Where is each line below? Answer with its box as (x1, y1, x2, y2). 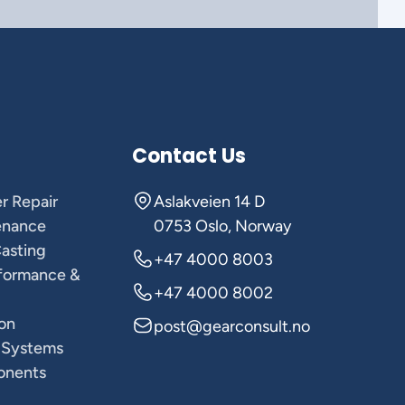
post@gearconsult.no (154, 316, 311, 336)
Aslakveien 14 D (154, 192, 266, 212)
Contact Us (132, 142, 247, 170)
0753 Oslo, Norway (154, 216, 292, 236)
